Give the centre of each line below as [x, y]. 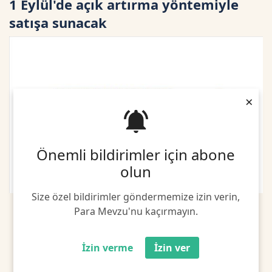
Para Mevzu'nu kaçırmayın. [136, 212]
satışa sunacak [58, 22]
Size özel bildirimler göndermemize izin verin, [136, 197]
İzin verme [107, 248]
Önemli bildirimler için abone [136, 155]
